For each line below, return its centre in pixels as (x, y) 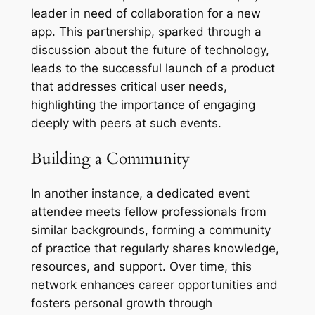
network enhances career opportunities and (154, 284)
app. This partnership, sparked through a (146, 32)
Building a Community (110, 158)
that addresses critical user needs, (129, 87)
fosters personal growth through (121, 303)
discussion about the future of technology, (150, 50)
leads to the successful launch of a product (153, 69)
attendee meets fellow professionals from (148, 211)
